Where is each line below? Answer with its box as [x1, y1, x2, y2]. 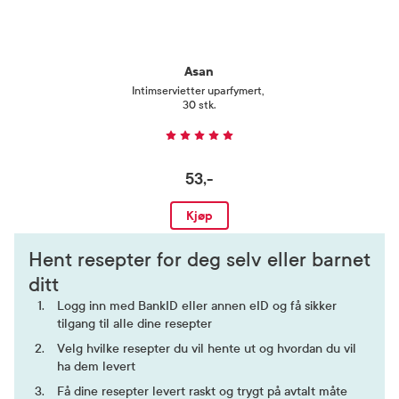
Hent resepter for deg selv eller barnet [28, 248, 370, 272]
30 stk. [183, 99, 216, 111]
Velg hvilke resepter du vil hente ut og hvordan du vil [57, 341, 356, 356]
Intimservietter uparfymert [132, 85, 262, 97]
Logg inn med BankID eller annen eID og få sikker [57, 298, 337, 313]
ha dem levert [57, 359, 135, 374]
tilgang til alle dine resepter [57, 316, 212, 331]
